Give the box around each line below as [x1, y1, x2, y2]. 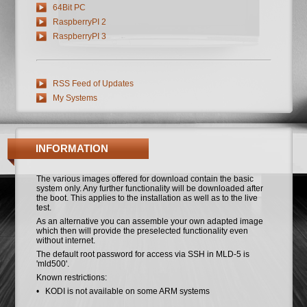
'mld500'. [36, 259, 70, 269]
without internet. [36, 236, 96, 246]
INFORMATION [36, 143, 109, 155]
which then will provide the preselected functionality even [36, 226, 249, 236]
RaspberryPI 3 [53, 32, 107, 42]
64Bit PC [53, 3, 86, 13]
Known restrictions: [36, 273, 108, 283]
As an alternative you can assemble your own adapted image [36, 217, 264, 227]
